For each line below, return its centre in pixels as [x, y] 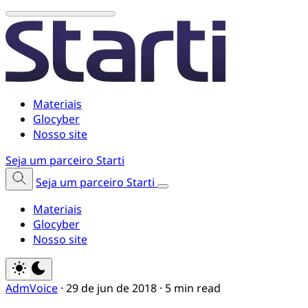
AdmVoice [32, 288]
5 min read [193, 288]
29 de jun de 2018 [111, 288]
